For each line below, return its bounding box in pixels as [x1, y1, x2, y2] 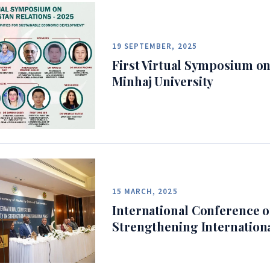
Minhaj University [112, 73, 214, 90]
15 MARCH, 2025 [112, 186, 178, 197]
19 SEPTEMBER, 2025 [112, 41, 197, 52]
